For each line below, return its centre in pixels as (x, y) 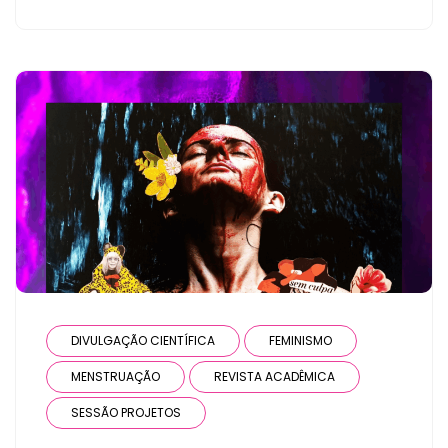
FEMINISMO (300, 340)
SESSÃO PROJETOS (126, 412)
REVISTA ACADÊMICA (274, 376)
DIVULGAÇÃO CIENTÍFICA (143, 340)
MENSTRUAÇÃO (115, 376)
